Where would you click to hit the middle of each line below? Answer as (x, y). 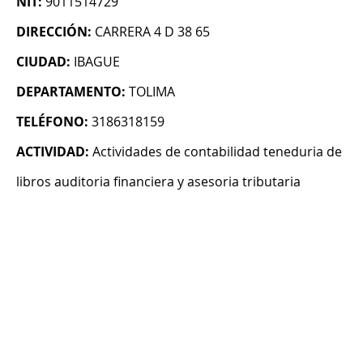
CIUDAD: (43, 62)
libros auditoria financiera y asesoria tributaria (158, 182)
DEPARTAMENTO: (71, 92)
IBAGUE (97, 62)
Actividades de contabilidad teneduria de (217, 152)
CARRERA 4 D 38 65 (152, 32)
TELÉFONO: (52, 122)
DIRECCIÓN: (54, 32)
